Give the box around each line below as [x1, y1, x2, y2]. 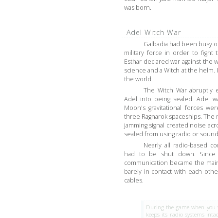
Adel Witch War [127, 27, 181, 37]
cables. [124, 176, 144, 184]
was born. [124, 3, 151, 12]
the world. [124, 74, 153, 83]
